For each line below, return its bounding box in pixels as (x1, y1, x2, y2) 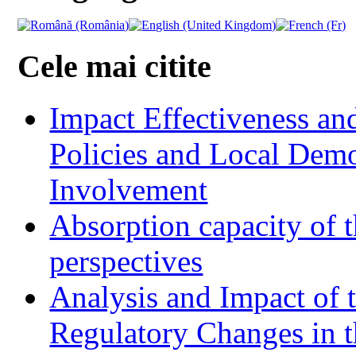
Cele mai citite (17, 48, 212, 85)
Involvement (49, 172, 208, 207)
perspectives (49, 243, 203, 278)
